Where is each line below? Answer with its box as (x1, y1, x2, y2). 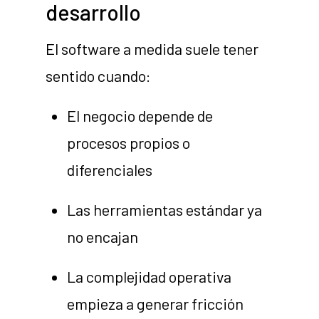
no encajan (67, 227, 139, 246)
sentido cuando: (46, 66, 152, 85)
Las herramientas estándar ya (67, 200, 263, 219)
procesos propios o (67, 133, 191, 152)
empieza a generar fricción (67, 294, 244, 313)
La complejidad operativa (67, 267, 232, 286)
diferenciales (67, 160, 153, 179)
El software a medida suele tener (46, 39, 259, 58)
